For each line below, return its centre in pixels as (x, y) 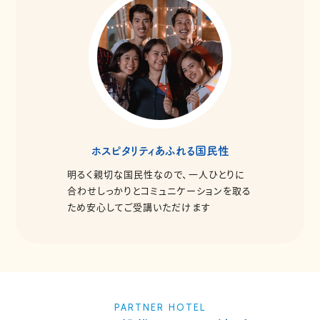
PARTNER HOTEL (160, 307)
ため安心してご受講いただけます (139, 206)
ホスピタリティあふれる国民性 (160, 150)
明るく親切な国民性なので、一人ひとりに (156, 174)
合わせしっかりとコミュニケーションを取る (159, 190)
